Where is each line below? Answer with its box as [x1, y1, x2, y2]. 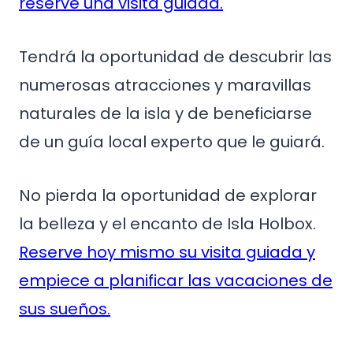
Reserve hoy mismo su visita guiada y [19, 241, 315, 263]
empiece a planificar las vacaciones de [19, 269, 333, 292]
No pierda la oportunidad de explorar [19, 184, 317, 206]
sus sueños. [19, 298, 110, 320]
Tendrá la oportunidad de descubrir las [19, 46, 332, 68]
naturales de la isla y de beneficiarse [19, 102, 312, 124]
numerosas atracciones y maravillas [19, 74, 311, 96]
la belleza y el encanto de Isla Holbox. [19, 213, 316, 235]
